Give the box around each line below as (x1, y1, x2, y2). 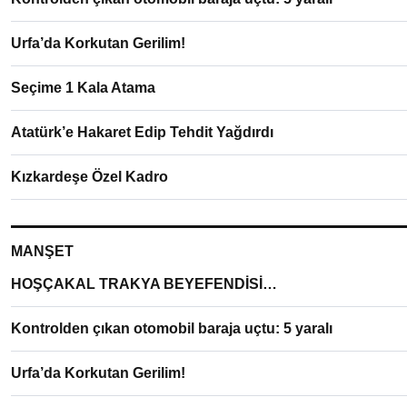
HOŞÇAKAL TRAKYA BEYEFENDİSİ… (11, 276, 277, 292)
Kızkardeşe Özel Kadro (11, 169, 168, 184)
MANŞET (11, 243, 74, 259)
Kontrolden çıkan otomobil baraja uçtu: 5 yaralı (11, 321, 333, 336)
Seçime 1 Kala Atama (11, 80, 155, 95)
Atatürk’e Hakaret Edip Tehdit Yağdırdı (11, 124, 273, 140)
